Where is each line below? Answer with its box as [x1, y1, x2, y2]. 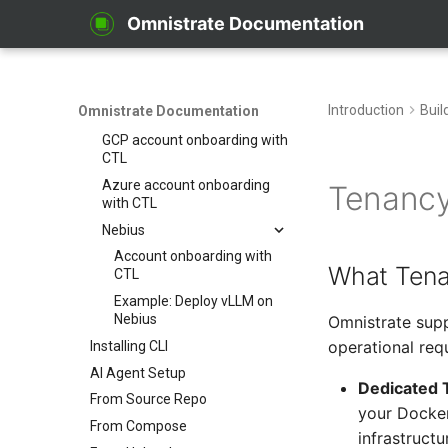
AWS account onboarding [102, 87, 262, 104]
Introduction [328, 102, 404, 118]
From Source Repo [90, 391, 207, 408]
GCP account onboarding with [102, 132, 288, 148]
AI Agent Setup [90, 364, 186, 381]
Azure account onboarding [102, 176, 270, 193]
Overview [102, 33, 161, 50]
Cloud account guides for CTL [102, 60, 287, 77]
